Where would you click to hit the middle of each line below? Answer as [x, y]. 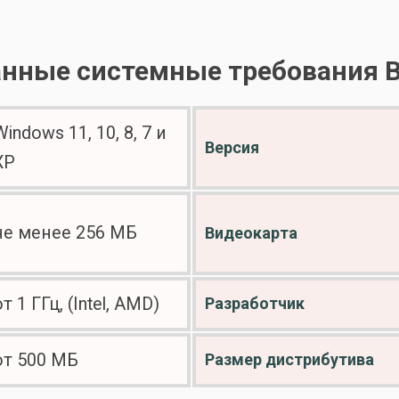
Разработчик [255, 303]
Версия [232, 147]
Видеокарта [251, 233]
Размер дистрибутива [289, 359]
